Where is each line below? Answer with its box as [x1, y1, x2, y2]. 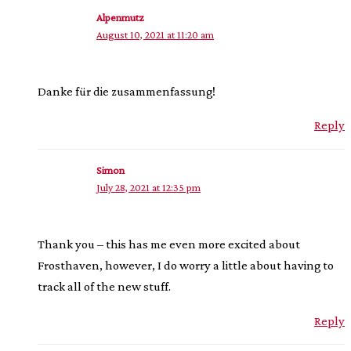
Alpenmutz [96, 12, 145, 24]
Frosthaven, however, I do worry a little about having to [38, 258, 334, 273]
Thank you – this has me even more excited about [38, 237, 300, 252]
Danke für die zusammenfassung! [38, 84, 215, 100]
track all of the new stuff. [38, 279, 171, 295]
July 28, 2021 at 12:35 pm [96, 182, 201, 194]
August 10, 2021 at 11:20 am [96, 29, 215, 42]
